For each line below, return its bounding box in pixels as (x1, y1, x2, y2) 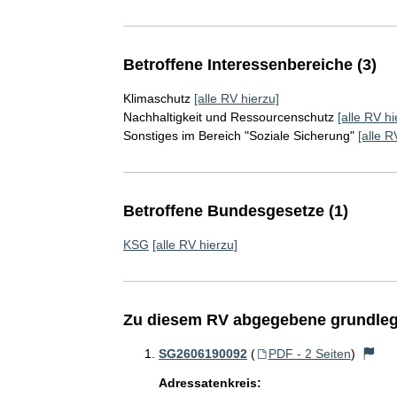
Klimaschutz (122, 91, 191, 105)
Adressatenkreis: (158, 376, 261, 390)
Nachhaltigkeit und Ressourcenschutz (122, 110, 334, 124)
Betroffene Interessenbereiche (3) (122, 56, 377, 74)
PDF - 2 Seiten (268, 346, 351, 361)
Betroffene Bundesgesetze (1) (122, 202, 348, 220)
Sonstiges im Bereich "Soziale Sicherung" (122, 128, 354, 143)
